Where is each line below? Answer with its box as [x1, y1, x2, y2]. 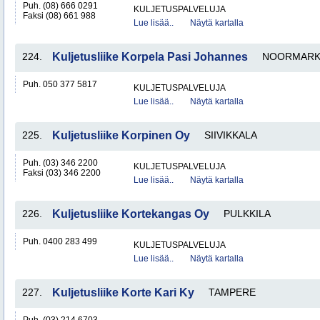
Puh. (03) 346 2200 [23, 158, 98, 168]
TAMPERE [209, 286, 256, 298]
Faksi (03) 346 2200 [23, 168, 101, 178]
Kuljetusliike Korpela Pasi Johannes [52, 51, 248, 63]
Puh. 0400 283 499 [23, 236, 97, 246]
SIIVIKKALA [204, 129, 257, 141]
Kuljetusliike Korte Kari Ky [52, 286, 194, 299]
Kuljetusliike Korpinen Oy [52, 129, 190, 141]
